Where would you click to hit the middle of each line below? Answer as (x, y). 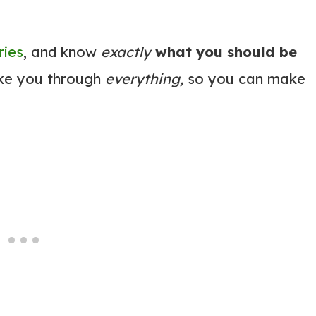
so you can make (244, 78)
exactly (124, 51)
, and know (60, 51)
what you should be (226, 51)
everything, (144, 78)
